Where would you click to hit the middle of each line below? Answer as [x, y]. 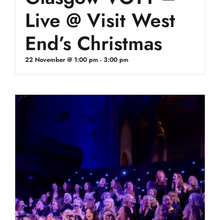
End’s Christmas [93, 43]
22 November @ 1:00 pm [61, 60]
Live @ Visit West [100, 20]
